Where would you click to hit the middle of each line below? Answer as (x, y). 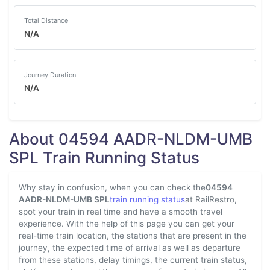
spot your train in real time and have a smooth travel (121, 212)
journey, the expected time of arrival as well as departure (130, 248)
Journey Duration (50, 75)
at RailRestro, (211, 199)
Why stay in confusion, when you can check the (112, 187)
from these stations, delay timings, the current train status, (133, 260)
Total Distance (46, 20)
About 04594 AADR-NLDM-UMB (131, 139)
